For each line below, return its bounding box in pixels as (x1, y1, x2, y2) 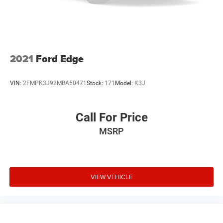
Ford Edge (36, 51, 84, 66)
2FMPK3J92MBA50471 (23, 80, 87, 87)
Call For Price (75, 111, 148, 125)
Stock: (87, 80, 105, 87)
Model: (115, 80, 134, 87)
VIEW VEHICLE (91, 172, 132, 181)
